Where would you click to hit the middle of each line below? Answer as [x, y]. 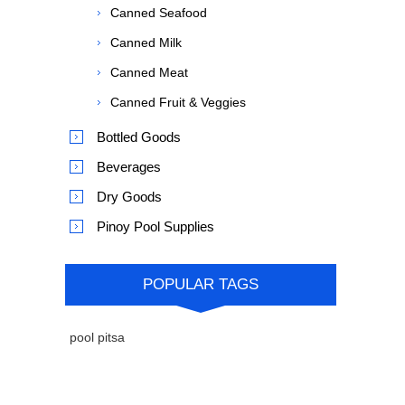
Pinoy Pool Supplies [155, 226]
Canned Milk [146, 42]
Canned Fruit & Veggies [178, 102]
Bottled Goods [139, 137]
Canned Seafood [159, 13]
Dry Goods [129, 197]
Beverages [129, 167]
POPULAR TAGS [201, 284]
